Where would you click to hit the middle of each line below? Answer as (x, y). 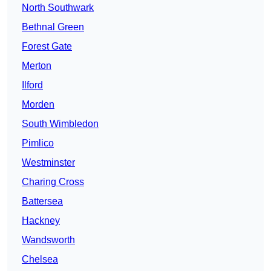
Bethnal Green (53, 27)
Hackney (41, 221)
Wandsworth (48, 240)
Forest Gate (47, 47)
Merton (37, 66)
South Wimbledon (60, 124)
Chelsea (40, 260)
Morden (38, 105)
